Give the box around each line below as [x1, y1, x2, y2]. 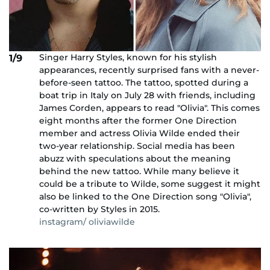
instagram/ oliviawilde [39, 216, 135, 228]
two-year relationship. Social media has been [39, 140, 235, 152]
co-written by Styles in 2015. [39, 204, 160, 215]
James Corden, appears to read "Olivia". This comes [39, 102, 260, 114]
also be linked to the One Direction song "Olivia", [39, 191, 251, 202]
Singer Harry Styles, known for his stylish [39, 52, 217, 63]
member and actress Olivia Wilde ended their [39, 128, 240, 139]
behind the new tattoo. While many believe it [39, 166, 239, 177]
